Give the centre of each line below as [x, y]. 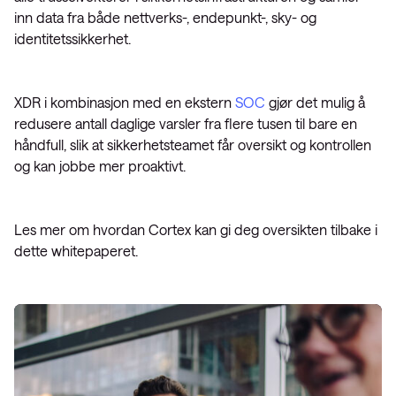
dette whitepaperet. [76, 251]
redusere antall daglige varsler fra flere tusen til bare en [186, 123]
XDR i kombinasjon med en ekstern [125, 102]
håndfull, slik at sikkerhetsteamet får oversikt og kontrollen [193, 145]
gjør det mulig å [315, 102]
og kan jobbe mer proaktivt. [100, 166]
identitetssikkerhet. [72, 38]
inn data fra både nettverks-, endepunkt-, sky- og [165, 17]
